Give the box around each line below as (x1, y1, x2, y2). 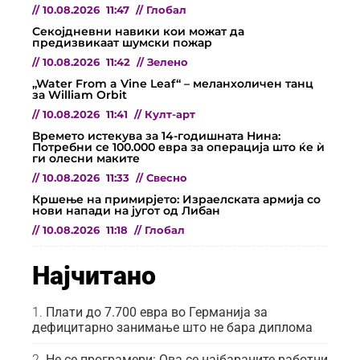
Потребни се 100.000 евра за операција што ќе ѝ (32, 139, 325, 154)
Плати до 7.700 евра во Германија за (46, 304, 268, 320)
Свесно (146, 171, 187, 184)
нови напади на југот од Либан (32, 202, 220, 218)
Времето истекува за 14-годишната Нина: (32, 128, 280, 143)
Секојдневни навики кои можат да (32, 23, 244, 39)
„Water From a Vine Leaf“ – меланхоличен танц (32, 76, 313, 91)
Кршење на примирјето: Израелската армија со (32, 191, 321, 207)
